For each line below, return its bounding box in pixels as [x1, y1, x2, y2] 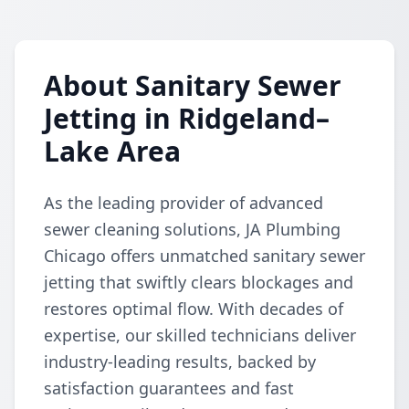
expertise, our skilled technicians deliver [44, 324, 356, 346]
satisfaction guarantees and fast [44, 377, 294, 399]
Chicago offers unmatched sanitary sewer [44, 245, 365, 267]
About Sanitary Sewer [44, 67, 341, 104]
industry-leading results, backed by [44, 351, 316, 372]
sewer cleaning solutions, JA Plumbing [44, 218, 341, 240]
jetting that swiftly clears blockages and [44, 271, 353, 293]
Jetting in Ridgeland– [44, 100, 330, 137]
